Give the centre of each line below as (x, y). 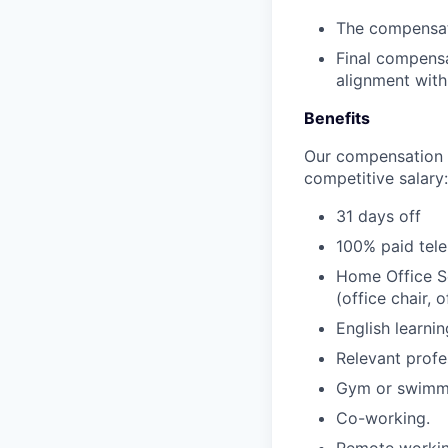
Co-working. (383, 417)
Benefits (337, 117)
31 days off (378, 215)
